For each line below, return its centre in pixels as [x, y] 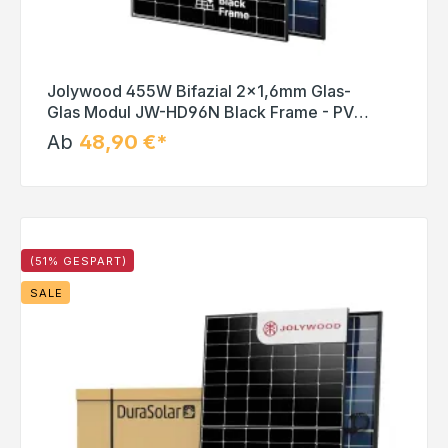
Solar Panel [89, 132]
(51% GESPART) [78, 260]
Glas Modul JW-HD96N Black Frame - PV [200, 111]
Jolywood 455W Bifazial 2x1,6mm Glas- [199, 90]
